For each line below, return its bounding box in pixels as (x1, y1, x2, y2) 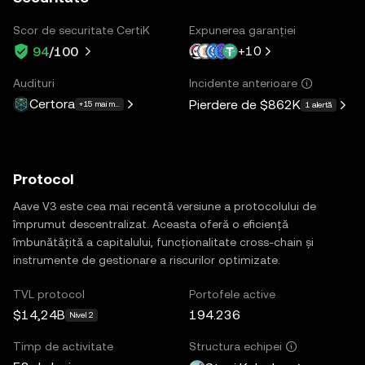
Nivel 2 (69, 310, 94, 319)
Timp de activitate (13, 339, 113, 353)
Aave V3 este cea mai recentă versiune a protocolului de (13, 199, 316, 213)
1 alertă (305, 100, 332, 109)
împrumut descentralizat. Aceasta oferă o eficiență (13, 217, 288, 231)
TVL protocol (13, 287, 85, 301)
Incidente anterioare (189, 76, 297, 90)
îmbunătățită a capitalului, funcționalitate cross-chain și (13, 235, 314, 248)
